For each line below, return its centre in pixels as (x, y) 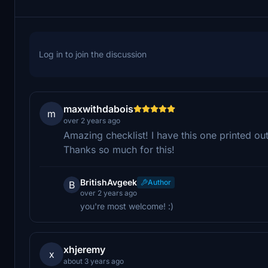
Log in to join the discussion (93, 54)
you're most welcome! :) (127, 206)
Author (159, 182)
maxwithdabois (98, 109)
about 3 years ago (94, 261)
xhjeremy (84, 249)
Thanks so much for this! (119, 149)
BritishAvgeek (109, 182)
